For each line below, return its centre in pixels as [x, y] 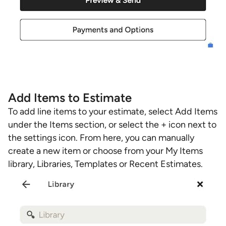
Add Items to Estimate [70, 98]
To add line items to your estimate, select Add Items [113, 111]
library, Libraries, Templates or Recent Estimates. [105, 164]
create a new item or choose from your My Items [105, 151]
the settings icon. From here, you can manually [101, 138]
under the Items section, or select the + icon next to [112, 125]
